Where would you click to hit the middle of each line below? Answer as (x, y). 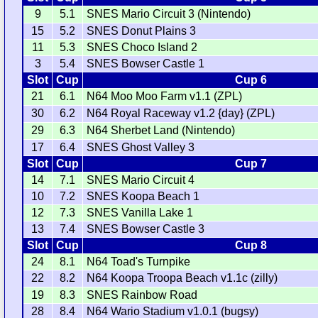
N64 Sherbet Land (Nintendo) (161, 131)
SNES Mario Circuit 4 (141, 180)
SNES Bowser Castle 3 (146, 229)
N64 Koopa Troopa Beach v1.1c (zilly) (182, 278)
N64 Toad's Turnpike (139, 262)
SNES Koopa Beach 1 (143, 197)
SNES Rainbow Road (142, 295)
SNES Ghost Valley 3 (141, 148)
